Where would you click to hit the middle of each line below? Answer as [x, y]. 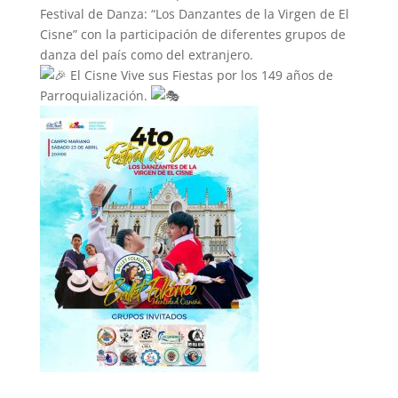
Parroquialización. [95, 96]
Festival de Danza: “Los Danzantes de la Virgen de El [194, 14]
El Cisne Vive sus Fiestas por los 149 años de [199, 75]
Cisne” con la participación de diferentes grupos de [192, 34]
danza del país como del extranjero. [146, 55]
